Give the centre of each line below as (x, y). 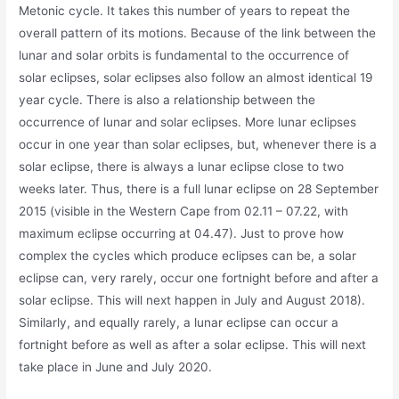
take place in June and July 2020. (116, 366)
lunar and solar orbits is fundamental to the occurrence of (184, 55)
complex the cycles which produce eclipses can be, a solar (188, 255)
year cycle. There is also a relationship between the (167, 99)
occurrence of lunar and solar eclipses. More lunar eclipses (188, 122)
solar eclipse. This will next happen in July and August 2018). (192, 300)
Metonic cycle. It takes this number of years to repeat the (185, 10)
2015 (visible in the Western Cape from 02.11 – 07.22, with (184, 211)
